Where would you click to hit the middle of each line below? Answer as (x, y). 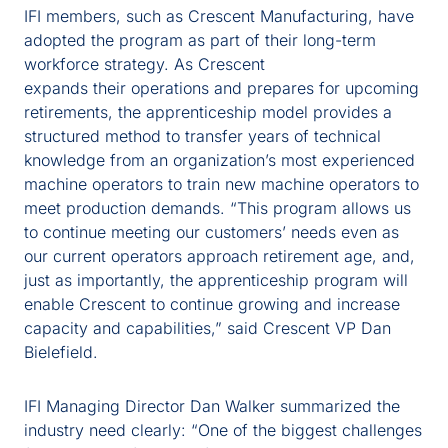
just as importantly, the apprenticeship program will (216, 280)
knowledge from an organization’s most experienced (219, 160)
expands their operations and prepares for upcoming (221, 88)
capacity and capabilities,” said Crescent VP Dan (207, 328)
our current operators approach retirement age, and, (219, 256)
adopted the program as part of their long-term (200, 40)
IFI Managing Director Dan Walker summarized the (212, 406)
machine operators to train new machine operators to (221, 184)
